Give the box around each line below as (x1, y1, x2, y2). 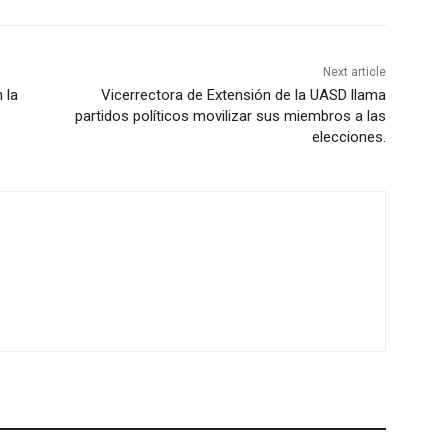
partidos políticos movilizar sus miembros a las (74, 107, 386, 126)
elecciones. (311, 128, 386, 147)
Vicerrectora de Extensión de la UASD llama (100, 86, 386, 105)
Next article (322, 65, 386, 80)
